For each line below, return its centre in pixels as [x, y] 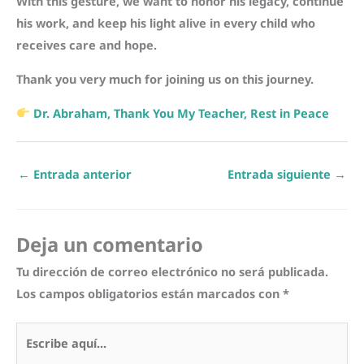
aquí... [33, 354]
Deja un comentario [110, 244]
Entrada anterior [81, 174]
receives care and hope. [87, 45]
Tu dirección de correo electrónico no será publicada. [172, 271]
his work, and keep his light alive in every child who [166, 23]
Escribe [37, 332]
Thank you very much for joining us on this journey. [165, 78]
